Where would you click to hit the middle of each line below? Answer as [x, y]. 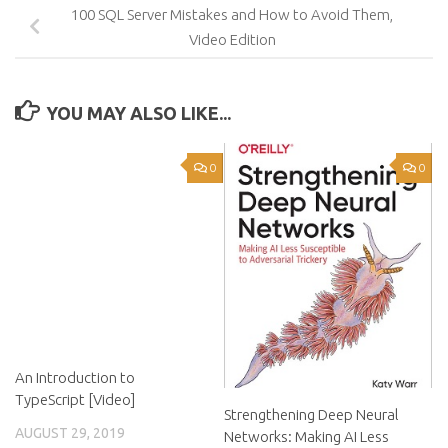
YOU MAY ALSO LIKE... [138, 113]
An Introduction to [75, 378]
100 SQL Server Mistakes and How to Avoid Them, [232, 15]
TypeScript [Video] [75, 400]
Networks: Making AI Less [306, 437]
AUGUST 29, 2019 [70, 433]
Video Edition [232, 40]
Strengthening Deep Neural [311, 415]
